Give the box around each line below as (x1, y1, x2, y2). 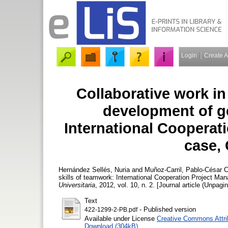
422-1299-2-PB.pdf (84, 206, 137, 213)
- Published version (137, 205, 196, 213)
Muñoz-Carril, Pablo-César (145, 165, 222, 174)
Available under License (84, 214, 157, 222)
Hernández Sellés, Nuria (59, 165, 130, 174)
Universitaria (59, 181, 95, 189)
